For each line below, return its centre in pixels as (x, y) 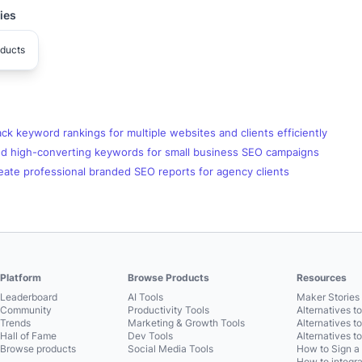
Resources (322, 278)
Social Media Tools (171, 349)
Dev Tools (151, 336)
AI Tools (146, 297)
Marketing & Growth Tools (187, 323)
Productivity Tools (169, 310)
